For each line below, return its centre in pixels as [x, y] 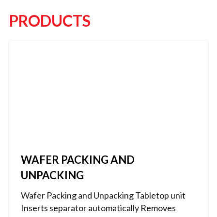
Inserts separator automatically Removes [98, 208]
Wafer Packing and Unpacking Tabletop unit [103, 195]
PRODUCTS [50, 21]
